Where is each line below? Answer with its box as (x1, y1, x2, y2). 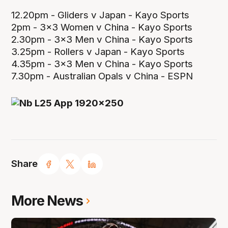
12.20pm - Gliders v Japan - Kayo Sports (11, 9, 190, 21)
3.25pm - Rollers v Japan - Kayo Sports (11, 45, 185, 58)
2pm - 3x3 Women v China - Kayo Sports (11, 21, 193, 33)
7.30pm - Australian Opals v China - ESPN (11, 70, 193, 82)
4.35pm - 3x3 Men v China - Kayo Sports (11, 58, 193, 70)
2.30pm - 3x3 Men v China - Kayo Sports (11, 33, 193, 45)
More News (11, 192, 83, 210)
